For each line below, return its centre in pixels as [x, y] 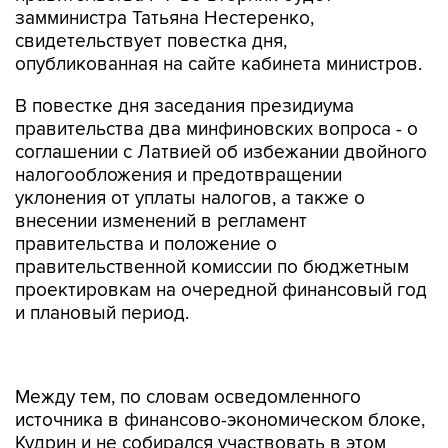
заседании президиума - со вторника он [189, 424]
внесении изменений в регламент [161, 221]
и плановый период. [102, 313]
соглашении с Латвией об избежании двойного [221, 152]
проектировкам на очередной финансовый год [221, 290]
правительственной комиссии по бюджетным [212, 267]
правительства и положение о [146, 244]
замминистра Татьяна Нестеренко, [164, 18]
